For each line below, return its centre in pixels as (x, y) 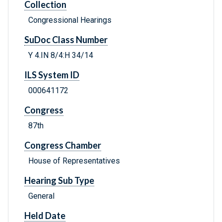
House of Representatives (74, 161)
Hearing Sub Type (59, 181)
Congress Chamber (63, 145)
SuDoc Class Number (66, 40)
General (41, 196)
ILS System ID (52, 75)
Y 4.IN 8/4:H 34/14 (61, 55)
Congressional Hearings (70, 20)
